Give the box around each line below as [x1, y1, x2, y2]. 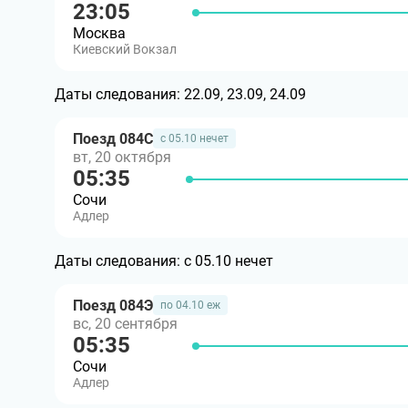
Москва [73, 25, 126, 42]
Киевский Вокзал [73, 42, 177, 56]
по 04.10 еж [160, 299, 220, 311]
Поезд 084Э [73, 296, 153, 314]
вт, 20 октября [73, 148, 171, 166]
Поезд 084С [73, 129, 153, 148]
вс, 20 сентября [73, 315, 178, 332]
